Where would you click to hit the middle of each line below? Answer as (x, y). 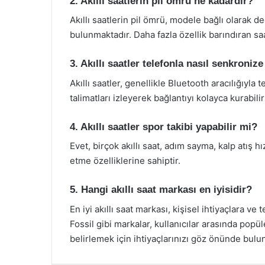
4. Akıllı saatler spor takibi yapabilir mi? (164, 127)
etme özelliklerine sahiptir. (125, 161)
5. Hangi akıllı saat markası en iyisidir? (161, 190)
